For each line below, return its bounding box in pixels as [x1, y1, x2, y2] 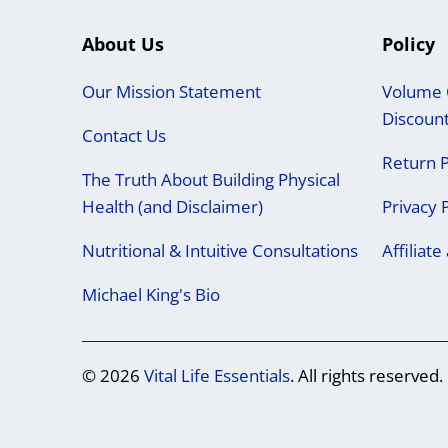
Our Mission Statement [82, 79, 261, 103]
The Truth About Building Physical [82, 167, 340, 191]
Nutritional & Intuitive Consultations [82, 238, 358, 262]
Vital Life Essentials [144, 363, 290, 387]
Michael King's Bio [82, 282, 220, 306]
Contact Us [82, 123, 166, 147]
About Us [82, 31, 164, 56]
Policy [382, 31, 435, 56]
